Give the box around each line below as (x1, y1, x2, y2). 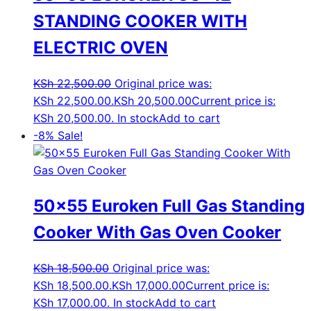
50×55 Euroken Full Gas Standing (33, 196, 305, 217)
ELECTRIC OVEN (33, 37, 168, 58)
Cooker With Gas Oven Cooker (33, 222, 281, 243)
